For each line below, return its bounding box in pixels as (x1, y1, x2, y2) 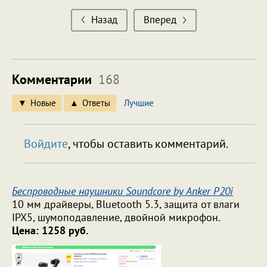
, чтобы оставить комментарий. (68, 136, 228, 152)
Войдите (24, 136, 68, 152)
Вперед (143, 13, 176, 27)
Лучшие (124, 97, 154, 109)
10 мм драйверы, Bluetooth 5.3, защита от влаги (12, 197, 240, 212)
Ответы (82, 97, 110, 109)
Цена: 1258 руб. (12, 223, 88, 238)
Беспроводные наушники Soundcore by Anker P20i (12, 184, 233, 198)
